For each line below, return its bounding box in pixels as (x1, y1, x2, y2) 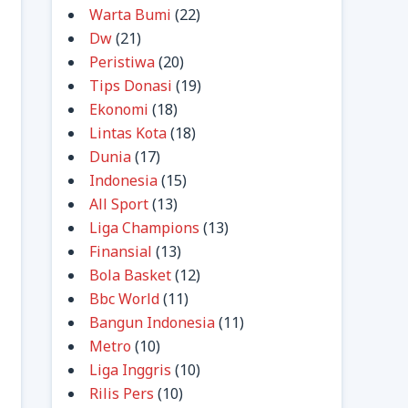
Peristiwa (89, 52, 155, 72)
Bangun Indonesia (89, 312, 215, 332)
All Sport (89, 194, 148, 214)
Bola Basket (89, 265, 171, 285)
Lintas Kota (89, 123, 167, 143)
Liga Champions (89, 218, 199, 238)
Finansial (89, 241, 152, 261)
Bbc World (89, 289, 159, 309)
